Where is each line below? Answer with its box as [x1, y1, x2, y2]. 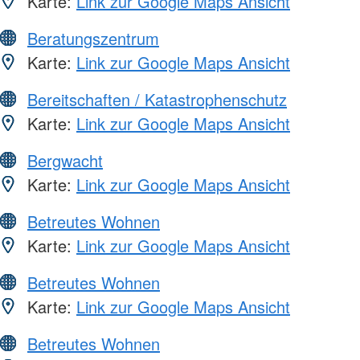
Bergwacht [27, 149, 103, 173]
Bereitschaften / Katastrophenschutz [27, 88, 287, 112]
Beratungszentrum [27, 27, 159, 51]
